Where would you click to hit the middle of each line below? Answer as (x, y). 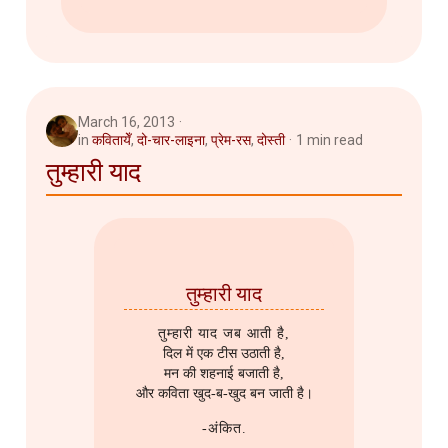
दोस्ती (271, 140)
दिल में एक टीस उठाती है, (224, 353)
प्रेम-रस (231, 140)
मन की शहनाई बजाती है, (224, 373)
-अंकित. (224, 428)
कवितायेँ (111, 140)
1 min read (329, 140)
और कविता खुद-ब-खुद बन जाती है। (224, 393)
